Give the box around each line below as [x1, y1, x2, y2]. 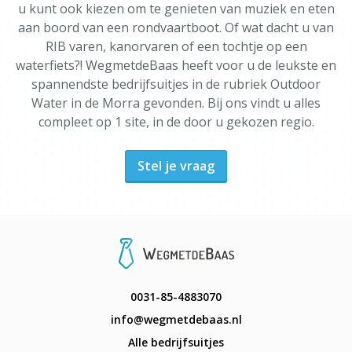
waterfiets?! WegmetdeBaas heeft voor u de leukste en [16, 57, 336, 74]
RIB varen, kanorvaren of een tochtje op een [45, 38, 307, 55]
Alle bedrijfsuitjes [128, 335, 224, 350]
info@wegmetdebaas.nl [110, 312, 242, 327]
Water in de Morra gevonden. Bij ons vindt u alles [31, 94, 321, 112]
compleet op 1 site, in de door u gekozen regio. [38, 113, 314, 130]
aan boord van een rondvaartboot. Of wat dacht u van [18, 19, 334, 36]
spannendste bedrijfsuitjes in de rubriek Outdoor [31, 75, 321, 93]
